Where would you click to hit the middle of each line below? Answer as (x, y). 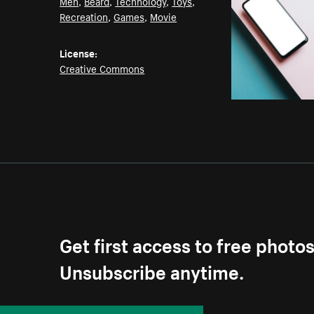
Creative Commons (102, 68)
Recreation (84, 16)
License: (79, 53)
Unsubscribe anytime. (152, 270)
